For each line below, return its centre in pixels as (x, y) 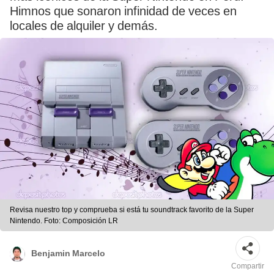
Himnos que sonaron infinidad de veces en (123, 11)
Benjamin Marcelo (68, 253)
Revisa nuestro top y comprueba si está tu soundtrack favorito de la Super (132, 210)
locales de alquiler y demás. (84, 26)
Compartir (248, 266)
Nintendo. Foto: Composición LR (64, 221)
